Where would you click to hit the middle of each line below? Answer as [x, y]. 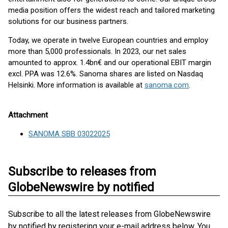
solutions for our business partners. [68, 21]
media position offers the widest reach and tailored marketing [111, 10]
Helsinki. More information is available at [76, 85]
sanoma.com [167, 85]
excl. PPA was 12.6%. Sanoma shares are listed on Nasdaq [106, 74]
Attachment [28, 115]
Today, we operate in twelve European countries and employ [108, 40]
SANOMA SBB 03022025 [69, 134]
